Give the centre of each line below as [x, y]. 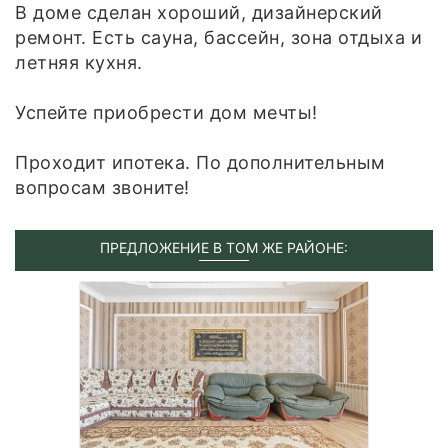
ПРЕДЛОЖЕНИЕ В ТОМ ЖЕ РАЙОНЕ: [224, 247]
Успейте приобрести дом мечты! [166, 112]
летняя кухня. [79, 62]
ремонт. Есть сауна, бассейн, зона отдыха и [218, 37]
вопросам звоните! [102, 187]
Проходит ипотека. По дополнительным [200, 162]
